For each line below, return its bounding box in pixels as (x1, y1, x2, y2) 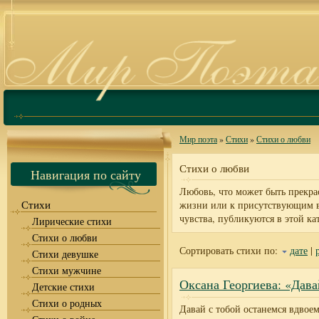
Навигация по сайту (30, 166, 141, 183)
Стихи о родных (32, 296, 102, 310)
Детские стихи (32, 280, 95, 293)
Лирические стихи (32, 214, 112, 228)
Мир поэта (179, 133, 217, 145)
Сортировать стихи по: (179, 244, 281, 257)
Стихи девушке (32, 247, 98, 261)
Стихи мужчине (32, 263, 101, 277)
